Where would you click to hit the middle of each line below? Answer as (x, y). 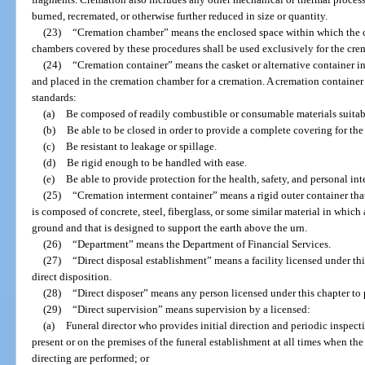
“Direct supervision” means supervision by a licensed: (191, 309)
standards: (55, 97)
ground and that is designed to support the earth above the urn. (170, 227)
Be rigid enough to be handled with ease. (156, 162)
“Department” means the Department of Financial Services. (201, 244)
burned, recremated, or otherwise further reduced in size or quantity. (180, 15)
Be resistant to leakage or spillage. (141, 146)
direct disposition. (72, 276)
